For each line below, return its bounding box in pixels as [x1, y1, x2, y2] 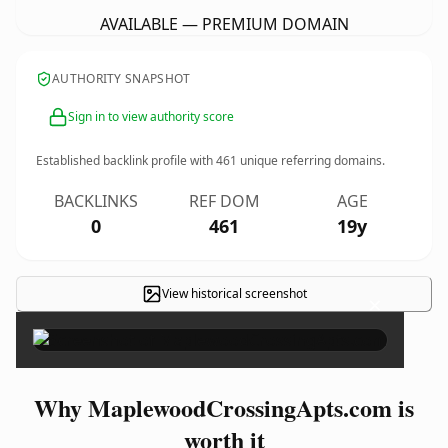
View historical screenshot [161, 285, 307, 302]
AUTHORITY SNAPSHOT [52, 70, 191, 87]
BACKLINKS [54, 190, 138, 212]
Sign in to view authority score [68, 108, 234, 125]
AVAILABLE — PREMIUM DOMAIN [99, 13, 349, 35]
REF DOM [188, 190, 260, 212]
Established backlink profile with [36, 152, 216, 169]
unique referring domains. [237, 152, 385, 169]
